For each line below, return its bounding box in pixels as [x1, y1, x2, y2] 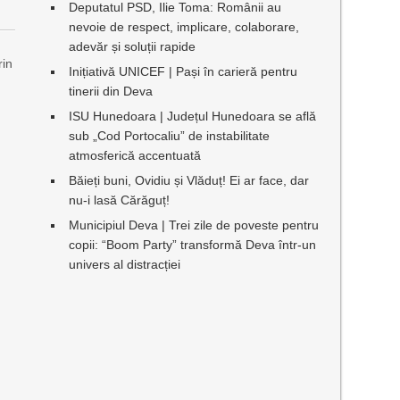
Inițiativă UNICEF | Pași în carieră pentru [68, 64, 297, 79]
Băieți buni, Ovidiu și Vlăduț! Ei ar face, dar [68, 173, 309, 187]
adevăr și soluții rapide [68, 39, 196, 54]
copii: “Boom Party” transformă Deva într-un [68, 237, 316, 252]
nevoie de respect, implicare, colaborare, [68, 20, 299, 34]
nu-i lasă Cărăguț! [68, 193, 170, 207]
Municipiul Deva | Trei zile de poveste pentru [68, 218, 319, 232]
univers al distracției [68, 257, 180, 271]
